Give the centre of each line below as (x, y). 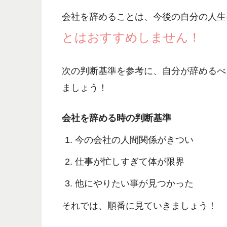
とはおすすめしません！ (131, 37)
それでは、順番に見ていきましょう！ (139, 206)
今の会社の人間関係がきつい (134, 140)
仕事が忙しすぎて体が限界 (129, 162)
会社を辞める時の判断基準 (117, 118)
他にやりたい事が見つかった (134, 183)
